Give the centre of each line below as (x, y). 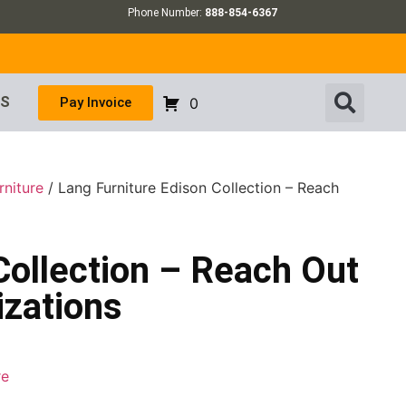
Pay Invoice (95, 102)
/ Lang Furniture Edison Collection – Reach (192, 188)
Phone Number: (167, 13)
